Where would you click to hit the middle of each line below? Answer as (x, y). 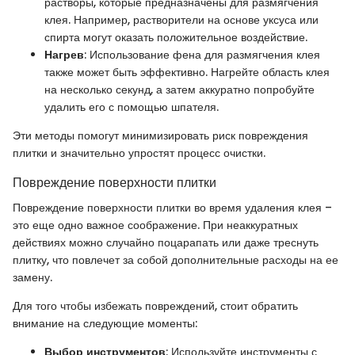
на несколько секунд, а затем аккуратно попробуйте (179, 90)
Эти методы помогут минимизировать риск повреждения (160, 136)
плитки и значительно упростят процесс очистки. (139, 153)
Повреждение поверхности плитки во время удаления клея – (172, 208)
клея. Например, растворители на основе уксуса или (181, 20)
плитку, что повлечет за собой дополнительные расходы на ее (176, 260)
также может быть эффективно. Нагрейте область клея (187, 72)
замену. (32, 278)
